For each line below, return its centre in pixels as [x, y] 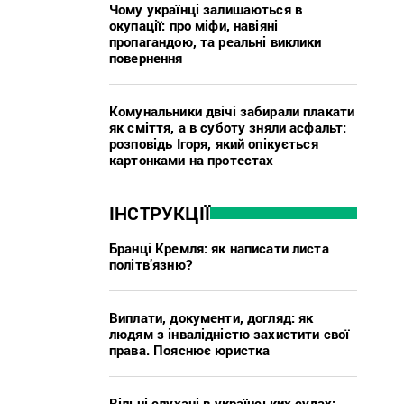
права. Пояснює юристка [190, 349]
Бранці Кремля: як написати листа [219, 248]
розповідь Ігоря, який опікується [214, 143]
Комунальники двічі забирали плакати [232, 110]
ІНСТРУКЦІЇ [160, 212]
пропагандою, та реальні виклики [216, 41]
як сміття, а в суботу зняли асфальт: [228, 127]
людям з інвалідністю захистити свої [230, 333]
